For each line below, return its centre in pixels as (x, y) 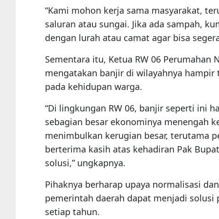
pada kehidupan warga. (94, 87)
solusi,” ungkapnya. (85, 163)
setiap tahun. (72, 212)
